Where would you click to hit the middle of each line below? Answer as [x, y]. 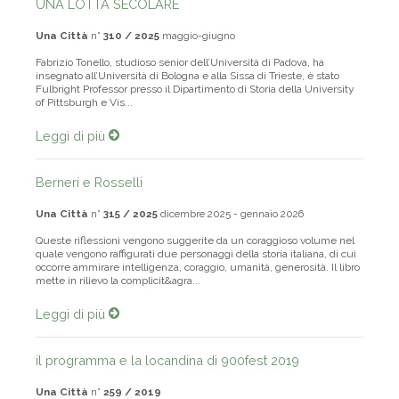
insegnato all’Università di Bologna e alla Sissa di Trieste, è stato [187, 77]
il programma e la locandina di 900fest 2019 [167, 362]
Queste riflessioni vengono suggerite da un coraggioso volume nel [195, 242]
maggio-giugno [197, 37]
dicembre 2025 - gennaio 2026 [231, 215]
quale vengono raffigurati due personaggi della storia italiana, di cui [196, 255]
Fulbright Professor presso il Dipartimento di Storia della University [195, 90]
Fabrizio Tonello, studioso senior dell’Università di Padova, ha [180, 64]
